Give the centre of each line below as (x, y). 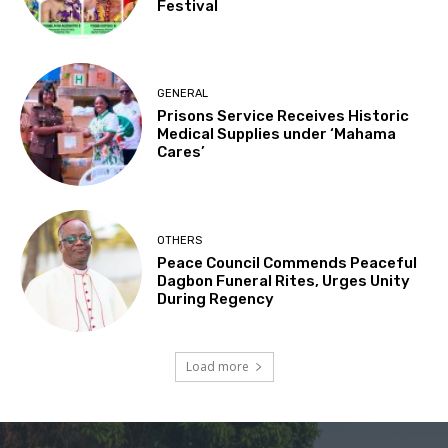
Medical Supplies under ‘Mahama (277, 134)
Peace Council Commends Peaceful (287, 262)
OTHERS (180, 240)
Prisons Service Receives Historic (283, 116)
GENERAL (183, 94)
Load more (217, 367)
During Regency (216, 298)
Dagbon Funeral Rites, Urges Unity (284, 280)
